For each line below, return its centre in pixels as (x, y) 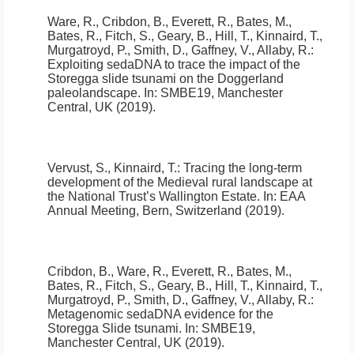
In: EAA (282, 197)
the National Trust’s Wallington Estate (152, 197)
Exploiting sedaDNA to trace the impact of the (174, 65)
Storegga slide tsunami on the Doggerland (166, 79)
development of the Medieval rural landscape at (180, 183)
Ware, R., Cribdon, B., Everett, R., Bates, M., (169, 22)
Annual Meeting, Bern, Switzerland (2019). (166, 211)
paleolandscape (92, 93)
